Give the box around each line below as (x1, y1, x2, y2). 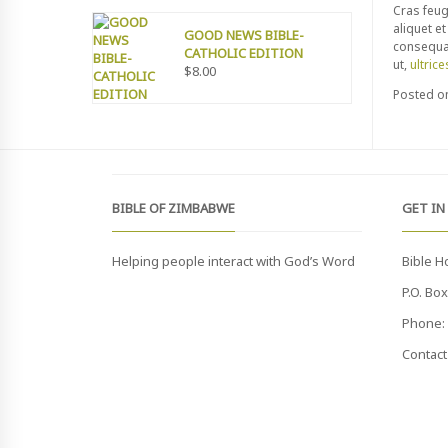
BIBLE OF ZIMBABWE (112, 199, 235, 218)
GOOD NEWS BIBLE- (184, 26, 305, 45)
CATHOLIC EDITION (184, 44, 304, 63)
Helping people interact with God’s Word (112, 251, 355, 270)
